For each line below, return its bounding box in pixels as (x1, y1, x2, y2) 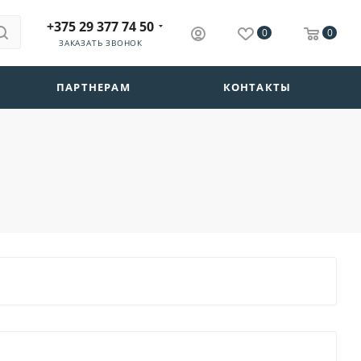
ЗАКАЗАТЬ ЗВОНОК (59, 38, 143, 48)
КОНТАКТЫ (222, 80, 292, 94)
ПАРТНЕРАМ (56, 80, 131, 94)
